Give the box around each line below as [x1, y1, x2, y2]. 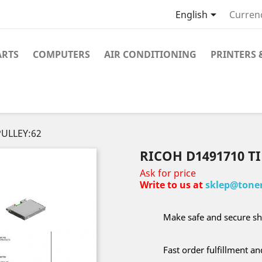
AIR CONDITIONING [104, 48, 196, 61]
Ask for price [140, 167, 196, 180]
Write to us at [140, 178, 205, 191]
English [175, 8, 208, 22]
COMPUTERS [33, 48, 90, 61]
